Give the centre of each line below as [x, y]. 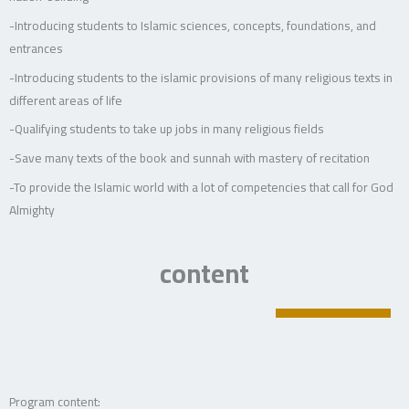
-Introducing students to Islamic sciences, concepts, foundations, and [193, 25]
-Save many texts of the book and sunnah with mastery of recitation [189, 158]
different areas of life [66, 100]
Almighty [32, 210]
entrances [36, 48]
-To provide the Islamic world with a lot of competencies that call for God [201, 188]
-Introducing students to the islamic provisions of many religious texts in [201, 77]
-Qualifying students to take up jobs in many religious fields [167, 129]
